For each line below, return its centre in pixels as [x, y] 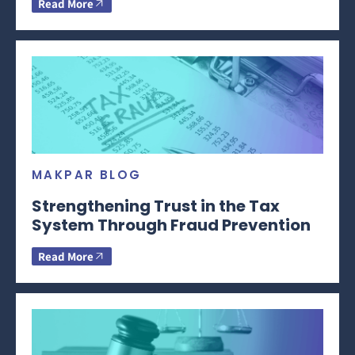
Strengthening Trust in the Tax [156, 206]
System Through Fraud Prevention [171, 225]
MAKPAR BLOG [87, 174]
